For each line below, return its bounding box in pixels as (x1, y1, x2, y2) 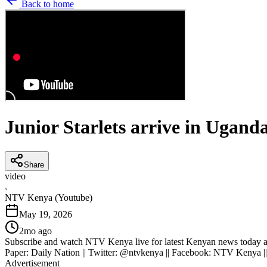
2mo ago (19, 225, 52, 236)
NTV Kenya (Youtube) (5, 192, 92, 203)
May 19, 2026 (19, 209, 72, 219)
